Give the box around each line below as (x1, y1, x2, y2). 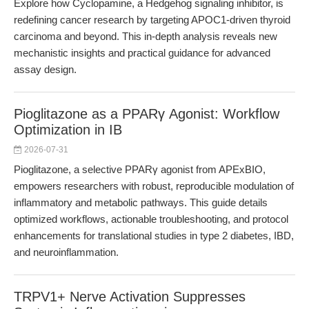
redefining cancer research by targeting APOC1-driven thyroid (14, 14, 290, 26)
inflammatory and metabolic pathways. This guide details (14, 197, 268, 208)
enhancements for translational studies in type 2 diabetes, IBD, (14, 230, 294, 241)
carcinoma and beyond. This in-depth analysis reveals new (14, 30, 277, 42)
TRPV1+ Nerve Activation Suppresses (14, 289, 246, 304)
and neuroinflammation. (14, 246, 119, 258)
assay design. (14, 63, 77, 75)
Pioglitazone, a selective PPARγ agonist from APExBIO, (14, 163, 266, 175)
